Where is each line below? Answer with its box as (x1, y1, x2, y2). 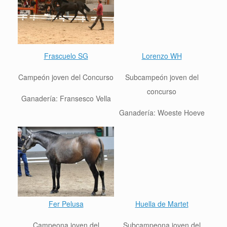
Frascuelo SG (44, 50, 88, 61)
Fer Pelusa (48, 198, 84, 209)
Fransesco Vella (59, 93, 111, 103)
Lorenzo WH (141, 50, 182, 61)
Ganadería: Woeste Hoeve (119, 107, 205, 118)
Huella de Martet (135, 198, 188, 209)
